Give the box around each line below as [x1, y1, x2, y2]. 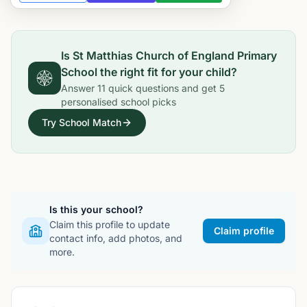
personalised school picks [61, 96, 176, 108]
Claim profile [214, 225, 274, 236]
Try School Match [42, 116, 121, 128]
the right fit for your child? [97, 65, 237, 79]
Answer [61, 82, 97, 94]
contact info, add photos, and [49, 232, 182, 244]
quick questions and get [106, 82, 217, 94]
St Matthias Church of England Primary [73, 49, 277, 62]
